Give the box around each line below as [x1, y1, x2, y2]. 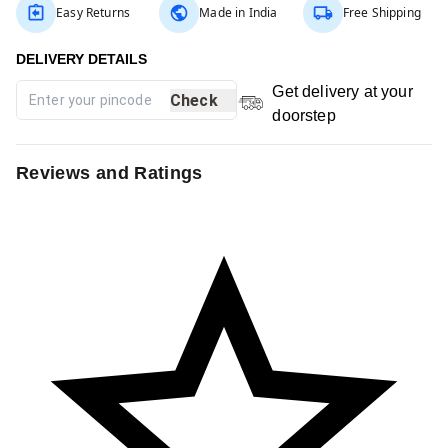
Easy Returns [56, 4, 131, 21]
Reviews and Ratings [16, 163, 203, 183]
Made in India [199, 4, 278, 21]
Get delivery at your [272, 83, 413, 100]
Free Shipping [342, 4, 421, 21]
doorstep [272, 107, 336, 124]
